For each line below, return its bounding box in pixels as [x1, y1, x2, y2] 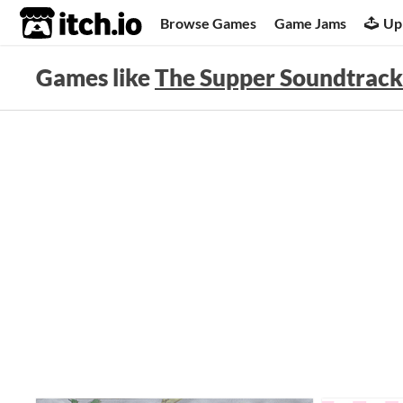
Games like [36, 63, 155, 92]
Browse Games [160, 13, 257, 31]
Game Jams [274, 13, 347, 31]
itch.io [19, 5, 98, 41]
